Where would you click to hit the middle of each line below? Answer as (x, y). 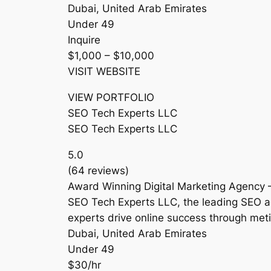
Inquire (84, 40)
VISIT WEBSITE (104, 72)
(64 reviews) (98, 170)
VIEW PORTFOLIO (111, 97)
